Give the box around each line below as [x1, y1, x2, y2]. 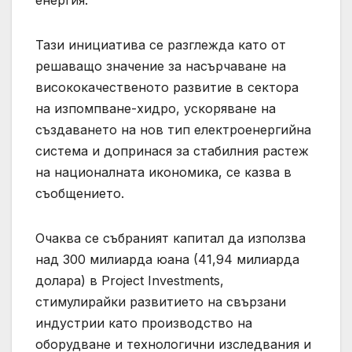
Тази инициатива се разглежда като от [35, 36, 286, 53]
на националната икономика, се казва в [35, 163, 291, 180]
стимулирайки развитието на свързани [35, 293, 286, 310]
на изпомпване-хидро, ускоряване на [35, 100, 276, 116]
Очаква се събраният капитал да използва [35, 229, 306, 246]
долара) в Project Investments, [35, 272, 224, 288]
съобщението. [35, 185, 124, 201]
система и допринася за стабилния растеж [35, 142, 309, 159]
